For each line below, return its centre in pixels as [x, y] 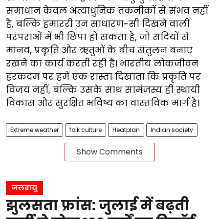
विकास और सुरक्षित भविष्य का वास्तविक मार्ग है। [103, 103]
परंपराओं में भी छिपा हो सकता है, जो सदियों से [98, 37]
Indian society [172, 130]
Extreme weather [34, 130]
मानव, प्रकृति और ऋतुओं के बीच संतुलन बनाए [99, 50]
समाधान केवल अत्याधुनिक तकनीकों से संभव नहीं [107, 11]
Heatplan [126, 130]
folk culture [86, 130]
